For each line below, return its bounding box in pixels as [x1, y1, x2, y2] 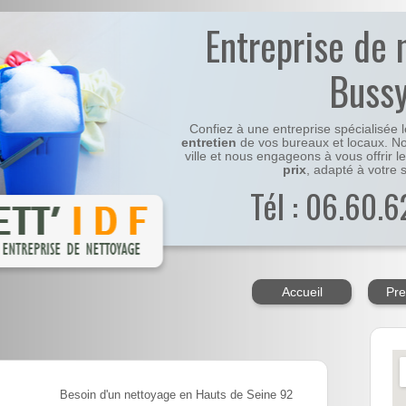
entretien [181, 136, 237, 150]
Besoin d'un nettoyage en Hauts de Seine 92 [60, 389, 293, 402]
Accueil [281, 285, 323, 300]
